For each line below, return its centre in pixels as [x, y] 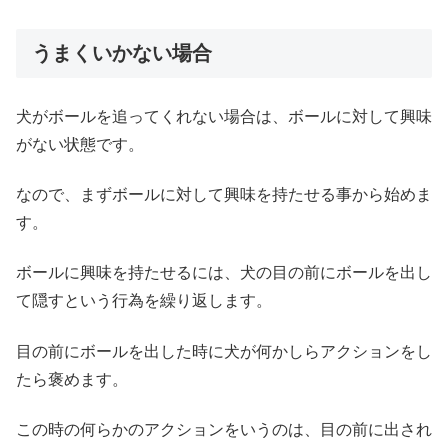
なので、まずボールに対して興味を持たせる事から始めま [224, 195]
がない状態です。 [80, 144]
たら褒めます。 [72, 379]
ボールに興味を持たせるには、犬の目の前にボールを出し [224, 273]
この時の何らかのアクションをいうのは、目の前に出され [224, 430]
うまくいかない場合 [122, 52]
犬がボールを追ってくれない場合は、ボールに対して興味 [224, 116]
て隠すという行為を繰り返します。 [144, 301]
